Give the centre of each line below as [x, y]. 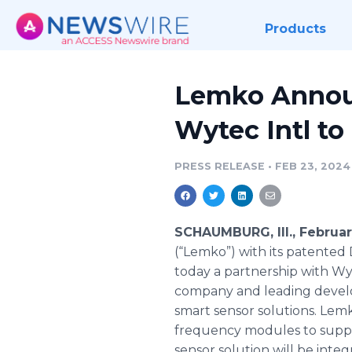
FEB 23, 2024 [313, 166]
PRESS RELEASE [220, 166]
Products [295, 29]
